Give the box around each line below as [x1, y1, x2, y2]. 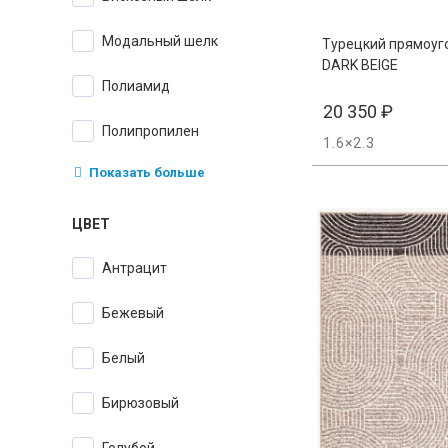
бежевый [111, 305, 164, 322]
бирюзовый [111, 395, 179, 412]
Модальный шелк [114, 33, 218, 50]
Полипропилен [111, 123, 199, 140]
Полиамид [111, 78, 170, 95]
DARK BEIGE [322, 57, 398, 74]
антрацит [112, 260, 167, 277]
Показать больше [86, 165, 205, 181]
